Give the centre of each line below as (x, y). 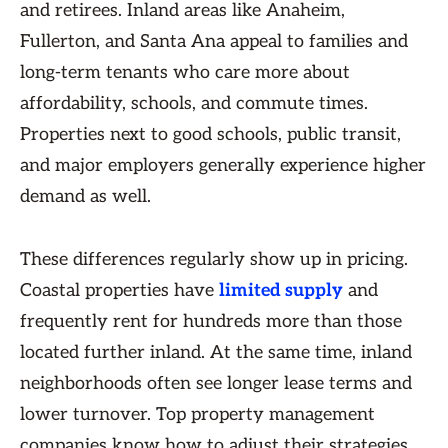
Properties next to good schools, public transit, (210, 134)
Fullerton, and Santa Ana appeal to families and (214, 41)
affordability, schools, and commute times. (194, 103)
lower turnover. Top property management (197, 414)
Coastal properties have (119, 290)
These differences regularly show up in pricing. (214, 259)
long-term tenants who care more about (185, 72)
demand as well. (88, 196)
